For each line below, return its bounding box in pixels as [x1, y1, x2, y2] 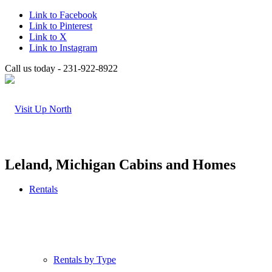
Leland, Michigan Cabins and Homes [5, 156, 236, 172]
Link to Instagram [29, 42, 97, 53]
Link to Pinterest [29, 21, 92, 31]
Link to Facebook [29, 10, 97, 20]
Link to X [29, 32, 67, 42]
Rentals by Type [53, 254, 116, 265]
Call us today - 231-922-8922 [5, 63, 118, 73]
